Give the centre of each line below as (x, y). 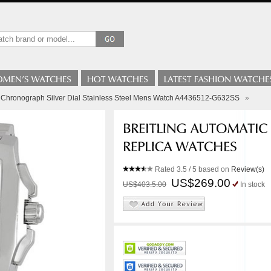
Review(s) (248, 169)
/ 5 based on (209, 169)
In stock (253, 184)
